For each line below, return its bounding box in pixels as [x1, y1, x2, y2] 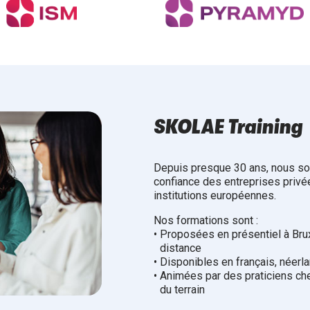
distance [159, 241, 201, 255]
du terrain [159, 282, 205, 296]
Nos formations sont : [153, 213, 258, 227]
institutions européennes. [153, 188, 276, 202]
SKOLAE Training [153, 114, 302, 138]
